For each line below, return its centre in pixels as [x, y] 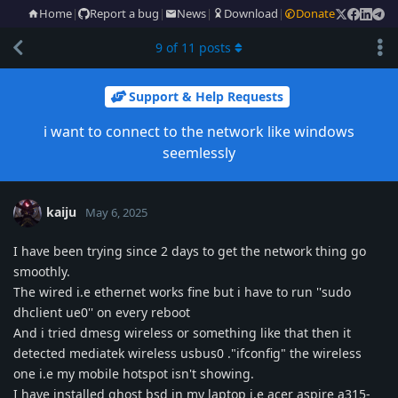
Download [251, 13]
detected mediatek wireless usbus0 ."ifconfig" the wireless [187, 353]
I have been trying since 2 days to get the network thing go [190, 251]
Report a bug [124, 13]
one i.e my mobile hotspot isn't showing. [134, 373]
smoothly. [42, 271]
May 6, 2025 [116, 212]
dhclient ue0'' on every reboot [102, 312]
